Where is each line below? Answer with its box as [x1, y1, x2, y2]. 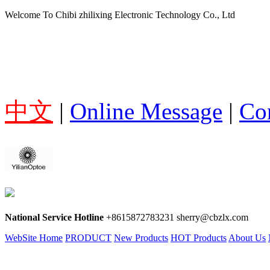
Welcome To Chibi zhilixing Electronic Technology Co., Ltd [5, 10, 235, 20]
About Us [228, 233, 266, 243]
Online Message [70, 98, 222, 124]
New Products [114, 233, 168, 243]
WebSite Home [5, 233, 63, 243]
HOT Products [171, 233, 227, 243]
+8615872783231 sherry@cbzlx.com [106, 212, 248, 222]
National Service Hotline [5, 212, 104, 222]
